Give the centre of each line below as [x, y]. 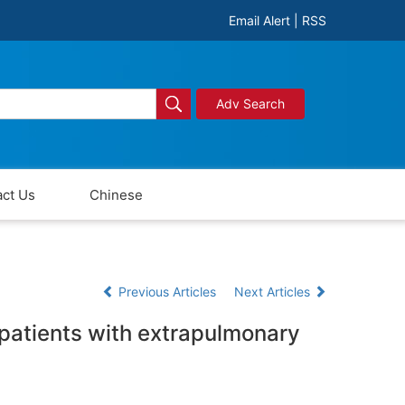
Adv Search [250, 104]
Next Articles [274, 291]
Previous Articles [167, 291]
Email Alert [259, 20]
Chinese [116, 194]
